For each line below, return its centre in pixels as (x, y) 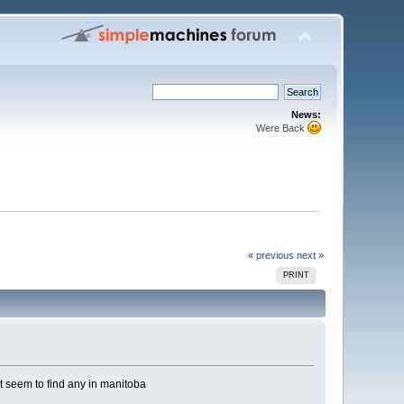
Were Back (281, 128)
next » (310, 255)
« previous (271, 255)
